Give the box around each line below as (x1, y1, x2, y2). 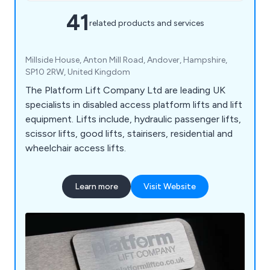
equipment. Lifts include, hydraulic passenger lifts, (25, 113, 241, 125)
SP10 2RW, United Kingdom (25, 67, 130, 78)
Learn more (74, 181, 118, 192)
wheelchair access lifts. (25, 142, 126, 154)
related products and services (89, 17, 204, 28)
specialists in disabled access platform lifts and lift (25, 99, 242, 111)
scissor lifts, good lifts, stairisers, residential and (25, 128, 233, 140)
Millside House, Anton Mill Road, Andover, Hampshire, (25, 55, 227, 66)
